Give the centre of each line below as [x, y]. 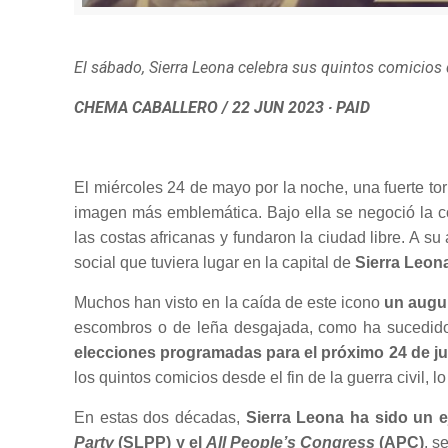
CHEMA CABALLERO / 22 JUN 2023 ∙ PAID [222, 107]
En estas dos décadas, [160, 417]
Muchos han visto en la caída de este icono [229, 302]
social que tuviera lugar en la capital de [215, 262]
